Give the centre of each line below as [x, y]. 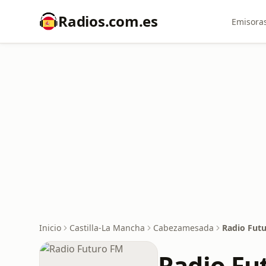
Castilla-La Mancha [107, 228]
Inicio [50, 228]
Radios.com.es [108, 21]
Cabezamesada [183, 228]
